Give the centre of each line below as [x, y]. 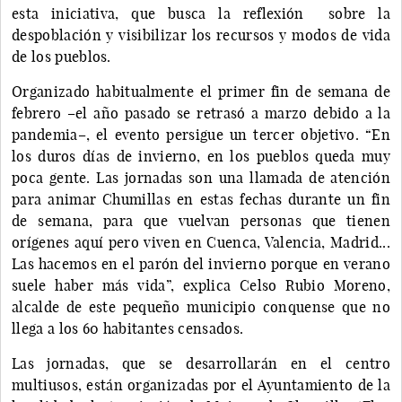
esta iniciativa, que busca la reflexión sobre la [201, 13]
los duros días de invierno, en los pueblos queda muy [201, 156]
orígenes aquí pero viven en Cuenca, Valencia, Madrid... [201, 242]
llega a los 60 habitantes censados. [130, 328]
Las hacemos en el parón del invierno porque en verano [201, 263]
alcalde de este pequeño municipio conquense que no [201, 306]
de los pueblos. [66, 56]
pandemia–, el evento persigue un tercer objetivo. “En [201, 134]
